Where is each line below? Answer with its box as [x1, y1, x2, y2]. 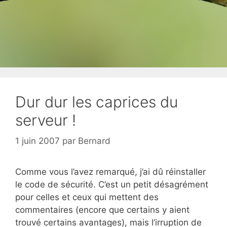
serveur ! [15, 110, 76, 129]
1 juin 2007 [15, 136, 60, 146]
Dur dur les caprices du [15, 92, 178, 111]
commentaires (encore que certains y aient [15, 205, 190, 215]
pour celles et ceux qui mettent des [15, 192, 159, 202]
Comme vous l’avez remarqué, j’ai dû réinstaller [15, 167, 206, 177]
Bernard [78, 136, 110, 146]
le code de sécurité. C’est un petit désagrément [15, 179, 208, 190]
